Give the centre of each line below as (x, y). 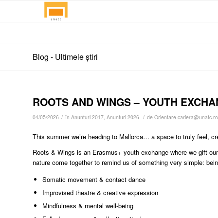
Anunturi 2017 (87, 117)
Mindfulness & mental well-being (88, 206)
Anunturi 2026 (123, 117)
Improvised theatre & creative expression (100, 193)
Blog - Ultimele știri (65, 57)
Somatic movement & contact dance (94, 180)
